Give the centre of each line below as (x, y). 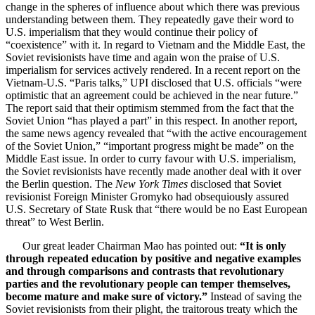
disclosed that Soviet (234, 184)
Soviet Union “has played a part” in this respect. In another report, (152, 120)
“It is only (263, 245)
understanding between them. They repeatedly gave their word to (150, 19)
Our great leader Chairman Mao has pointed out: (123, 245)
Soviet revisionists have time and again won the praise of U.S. (143, 57)
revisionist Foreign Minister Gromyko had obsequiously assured (147, 196)
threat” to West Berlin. (55, 221)
